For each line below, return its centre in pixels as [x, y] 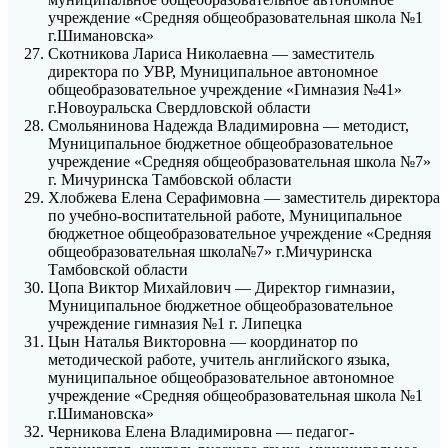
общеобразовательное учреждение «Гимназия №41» [225, 90]
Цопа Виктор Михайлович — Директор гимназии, [221, 288]
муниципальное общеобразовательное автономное [221, 378]
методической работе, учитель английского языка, [219, 360]
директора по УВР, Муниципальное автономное [213, 72]
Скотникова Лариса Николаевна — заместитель [211, 54]
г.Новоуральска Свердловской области [179, 108]
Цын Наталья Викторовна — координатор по [203, 342]
